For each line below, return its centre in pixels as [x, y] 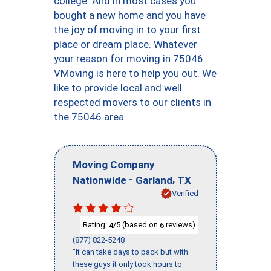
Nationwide [100, 180]
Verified [185, 193]
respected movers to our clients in [132, 102]
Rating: [96, 224]
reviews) [180, 224]
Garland [154, 180]
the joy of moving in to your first [127, 30]
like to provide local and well [118, 88]
